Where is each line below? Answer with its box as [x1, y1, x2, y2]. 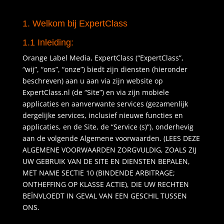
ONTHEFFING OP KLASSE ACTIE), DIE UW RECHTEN [22, 179, 189, 189]
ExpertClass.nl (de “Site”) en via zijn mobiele [22, 87, 169, 97]
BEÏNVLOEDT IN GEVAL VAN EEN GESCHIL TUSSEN [22, 191, 187, 200]
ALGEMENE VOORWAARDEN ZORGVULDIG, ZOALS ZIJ [22, 145, 196, 154]
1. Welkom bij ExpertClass [22, 18, 127, 28]
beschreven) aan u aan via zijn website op [22, 76, 163, 85]
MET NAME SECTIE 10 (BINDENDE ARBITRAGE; [22, 168, 175, 177]
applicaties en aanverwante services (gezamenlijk [22, 99, 188, 108]
